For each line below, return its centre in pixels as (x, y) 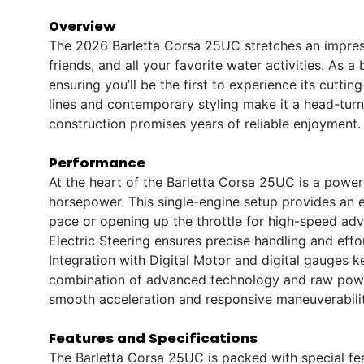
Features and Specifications (153, 337)
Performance (97, 162)
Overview (82, 25)
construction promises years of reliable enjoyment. (205, 123)
